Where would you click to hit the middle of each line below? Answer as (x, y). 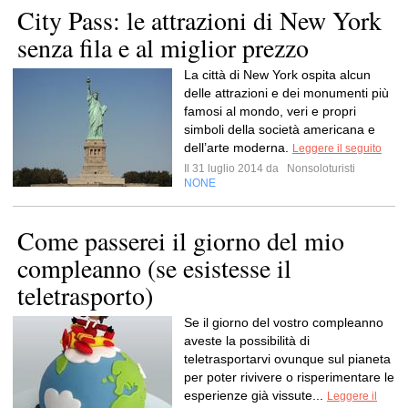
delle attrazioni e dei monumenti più (286, 93)
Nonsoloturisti (320, 168)
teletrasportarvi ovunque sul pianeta (287, 359)
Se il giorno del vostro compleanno (284, 322)
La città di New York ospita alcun (277, 75)
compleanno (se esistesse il (154, 268)
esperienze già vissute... (255, 395)
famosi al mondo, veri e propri (270, 111)
